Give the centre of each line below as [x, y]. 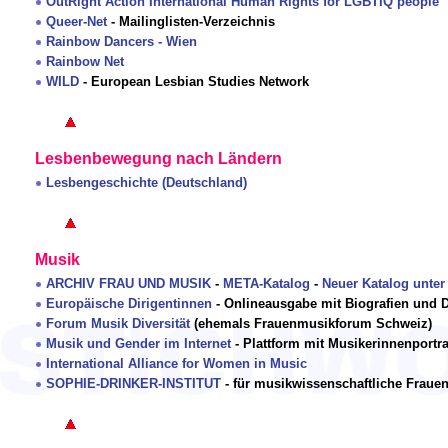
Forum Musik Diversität [118, 324]
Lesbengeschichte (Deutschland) [146, 183]
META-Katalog [266, 284]
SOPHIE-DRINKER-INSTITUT [133, 384]
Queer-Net [76, 22]
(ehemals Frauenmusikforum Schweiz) [311, 324]
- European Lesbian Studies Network [194, 82]
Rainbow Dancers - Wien [121, 42]
